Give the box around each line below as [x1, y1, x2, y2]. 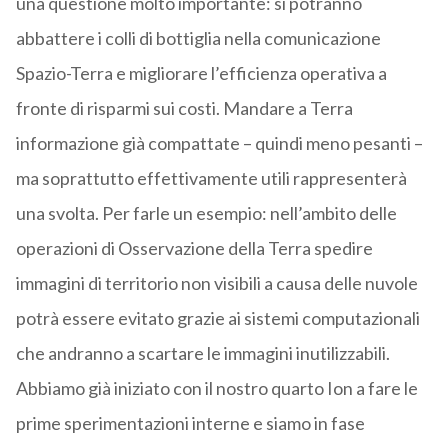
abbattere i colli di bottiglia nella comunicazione [15, 27, 381, 50]
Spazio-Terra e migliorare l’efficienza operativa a [15, 62, 387, 85]
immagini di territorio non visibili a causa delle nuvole [15, 272, 418, 295]
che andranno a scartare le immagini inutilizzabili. [15, 342, 390, 365]
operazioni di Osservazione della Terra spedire [15, 237, 373, 260]
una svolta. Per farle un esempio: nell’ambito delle [15, 202, 397, 225]
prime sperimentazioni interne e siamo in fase [15, 412, 365, 435]
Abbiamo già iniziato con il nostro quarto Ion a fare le [15, 377, 418, 400]
